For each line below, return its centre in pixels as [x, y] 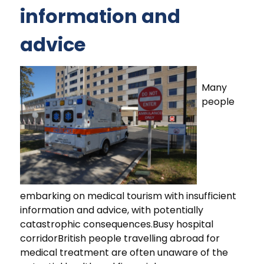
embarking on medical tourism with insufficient [128, 196]
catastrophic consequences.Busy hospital [117, 225]
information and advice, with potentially [112, 210]
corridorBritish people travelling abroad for [120, 239]
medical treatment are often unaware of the [124, 253]
